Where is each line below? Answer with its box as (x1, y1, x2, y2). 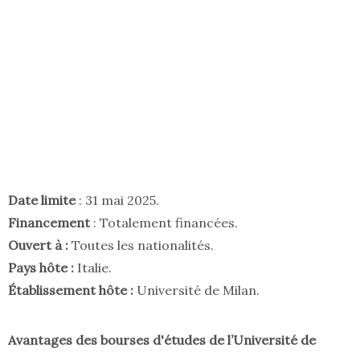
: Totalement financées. (93, 215, 238, 231)
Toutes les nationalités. (68, 237, 214, 254)
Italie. (74, 260, 112, 276)
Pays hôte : (8, 260, 74, 276)
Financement (8, 215, 93, 231)
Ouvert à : (8, 237, 68, 254)
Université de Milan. (133, 282, 260, 299)
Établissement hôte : (8, 282, 133, 299)
